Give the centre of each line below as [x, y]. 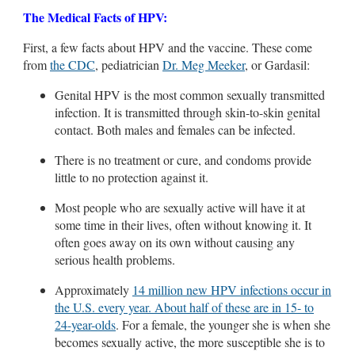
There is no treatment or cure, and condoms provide [183, 159]
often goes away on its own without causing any [175, 242]
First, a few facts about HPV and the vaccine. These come [168, 47]
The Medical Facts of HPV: [95, 17]
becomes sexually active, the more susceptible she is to [190, 342]
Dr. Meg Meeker [204, 64]
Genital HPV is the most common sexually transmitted [190, 94]
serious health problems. [115, 259]
